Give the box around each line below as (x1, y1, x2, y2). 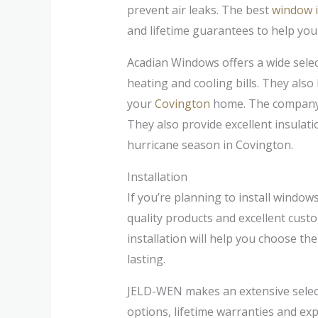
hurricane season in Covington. (126, 136, 293, 153)
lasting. (126, 251, 165, 267)
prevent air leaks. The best (126, 1, 272, 18)
